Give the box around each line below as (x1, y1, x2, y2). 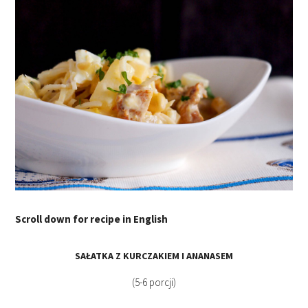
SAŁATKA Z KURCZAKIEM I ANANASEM (75, 249, 233, 262)
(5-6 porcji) (132, 275, 176, 289)
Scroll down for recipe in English (15, 212, 168, 225)
